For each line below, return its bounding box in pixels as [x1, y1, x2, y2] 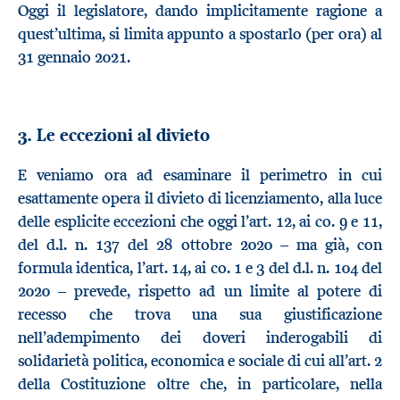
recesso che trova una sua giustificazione [18, 304, 382, 325]
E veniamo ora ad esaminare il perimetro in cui [18, 165, 382, 186]
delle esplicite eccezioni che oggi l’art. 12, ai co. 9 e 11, [18, 212, 382, 232]
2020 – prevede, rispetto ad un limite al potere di [18, 281, 382, 302]
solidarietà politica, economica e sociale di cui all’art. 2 [18, 351, 382, 371]
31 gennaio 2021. [18, 47, 130, 68]
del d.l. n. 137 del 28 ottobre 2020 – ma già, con [18, 235, 382, 255]
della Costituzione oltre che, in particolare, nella [18, 374, 382, 395]
